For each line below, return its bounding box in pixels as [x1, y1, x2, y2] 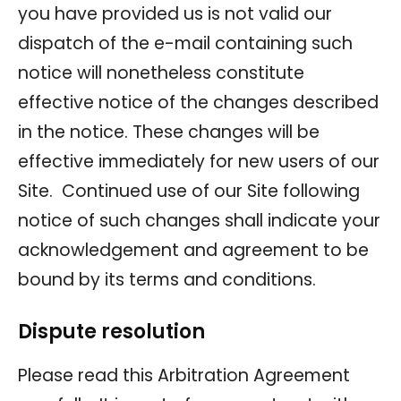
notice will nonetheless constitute [18, 60, 304, 85]
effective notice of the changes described [18, 90, 379, 115]
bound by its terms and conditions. [18, 267, 316, 292]
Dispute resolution [18, 317, 205, 346]
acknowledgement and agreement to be [18, 237, 369, 262]
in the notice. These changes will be [18, 119, 320, 144]
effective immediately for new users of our [18, 149, 380, 174]
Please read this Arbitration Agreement [18, 363, 350, 388]
